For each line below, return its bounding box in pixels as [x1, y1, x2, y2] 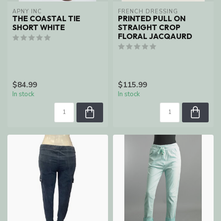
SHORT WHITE [12, 23, 65, 33]
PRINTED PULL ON [118, 14, 185, 24]
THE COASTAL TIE [12, 14, 80, 24]
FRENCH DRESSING [118, 8, 178, 16]
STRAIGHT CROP [118, 23, 181, 33]
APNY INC [12, 8, 42, 16]
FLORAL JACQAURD [118, 32, 192, 41]
